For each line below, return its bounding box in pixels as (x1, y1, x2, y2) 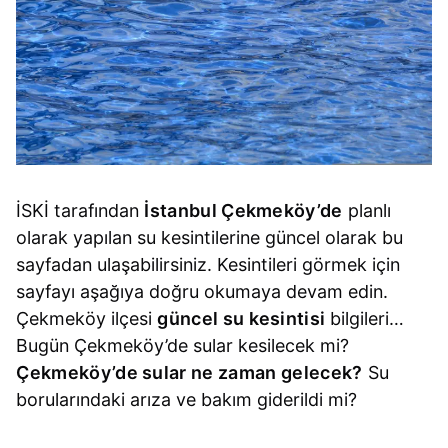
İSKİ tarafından (16, 200, 145, 222)
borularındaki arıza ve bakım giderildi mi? (16, 389, 358, 411)
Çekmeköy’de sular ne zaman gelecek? (16, 362, 363, 384)
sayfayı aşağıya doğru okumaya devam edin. (16, 281, 389, 303)
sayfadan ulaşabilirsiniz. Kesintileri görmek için (16, 254, 401, 276)
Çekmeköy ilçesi (16, 308, 158, 330)
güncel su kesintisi (157, 308, 326, 330)
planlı (342, 200, 391, 222)
